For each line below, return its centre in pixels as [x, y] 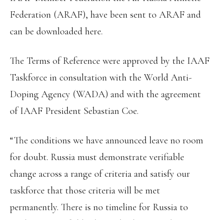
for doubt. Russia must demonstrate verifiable [97, 157]
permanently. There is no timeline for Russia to [99, 207]
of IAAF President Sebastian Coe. [74, 111]
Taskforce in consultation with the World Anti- [101, 78]
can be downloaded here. [56, 31]
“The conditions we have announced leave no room [107, 140]
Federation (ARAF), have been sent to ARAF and [105, 15]
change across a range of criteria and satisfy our [100, 174]
